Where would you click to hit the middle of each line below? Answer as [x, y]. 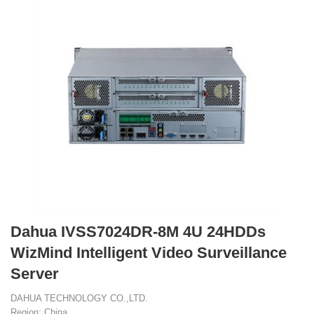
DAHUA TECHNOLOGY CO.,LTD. [79, 298]
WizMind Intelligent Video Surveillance [149, 253]
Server [35, 274]
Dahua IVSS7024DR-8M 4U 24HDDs [138, 232]
